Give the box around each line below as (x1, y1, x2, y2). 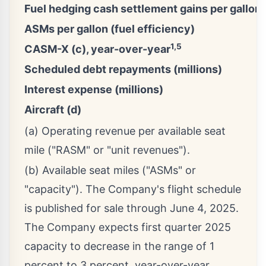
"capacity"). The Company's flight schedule (24, 183, 241, 196)
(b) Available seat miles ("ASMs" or (24, 164, 196, 177)
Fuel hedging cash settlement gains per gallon (24, 2, 261, 15)
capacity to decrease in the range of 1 (24, 240, 214, 253)
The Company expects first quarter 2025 (24, 221, 231, 234)
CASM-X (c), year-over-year (24, 43, 170, 56)
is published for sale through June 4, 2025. (24, 202, 239, 215)
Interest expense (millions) (24, 83, 163, 96)
